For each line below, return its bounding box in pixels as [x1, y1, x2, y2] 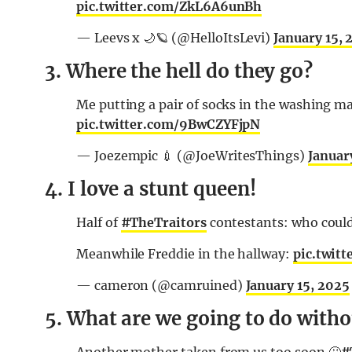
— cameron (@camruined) [76, 277, 246, 294]
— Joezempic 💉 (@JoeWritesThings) [76, 148, 308, 164]
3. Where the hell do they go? [45, 59, 313, 84]
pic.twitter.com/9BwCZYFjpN [76, 116, 261, 133]
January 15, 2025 [245, 277, 350, 294]
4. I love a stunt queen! [45, 177, 256, 202]
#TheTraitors [120, 214, 207, 231]
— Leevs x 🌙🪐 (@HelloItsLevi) [76, 30, 274, 46]
